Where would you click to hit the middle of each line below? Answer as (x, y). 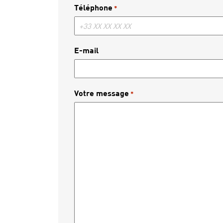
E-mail (86, 50)
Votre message (102, 93)
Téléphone (93, 7)
